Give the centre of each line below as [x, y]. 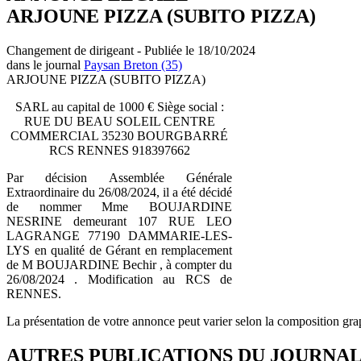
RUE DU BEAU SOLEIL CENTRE [119, 121]
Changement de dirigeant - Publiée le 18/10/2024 [131, 50]
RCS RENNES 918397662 [119, 150]
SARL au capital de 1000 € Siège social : [119, 106]
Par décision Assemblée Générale [119, 177]
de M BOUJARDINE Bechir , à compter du [119, 264]
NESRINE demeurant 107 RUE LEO [119, 221]
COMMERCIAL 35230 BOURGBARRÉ [119, 135]
